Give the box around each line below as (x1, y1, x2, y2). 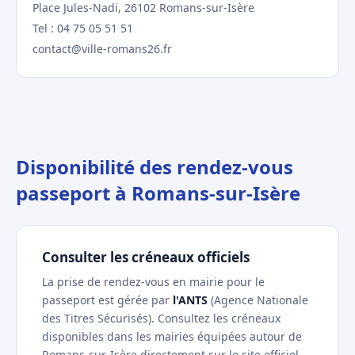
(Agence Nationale (208, 292, 308, 307)
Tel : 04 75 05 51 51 (32, 21, 133, 36)
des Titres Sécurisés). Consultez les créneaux (42, 311, 281, 326)
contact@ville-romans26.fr (32, 41, 172, 56)
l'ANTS (173, 292, 208, 307)
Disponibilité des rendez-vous (16, 154, 293, 180)
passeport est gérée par (42, 292, 173, 307)
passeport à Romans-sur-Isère (16, 180, 300, 206)
